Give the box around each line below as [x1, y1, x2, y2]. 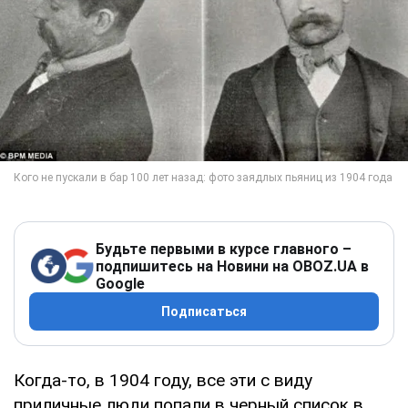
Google [96, 274, 145, 292]
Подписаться [161, 303, 247, 319]
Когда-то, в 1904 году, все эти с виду [14, 369, 312, 391]
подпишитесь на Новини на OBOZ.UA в [96, 257, 369, 275]
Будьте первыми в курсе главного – [96, 240, 352, 258]
